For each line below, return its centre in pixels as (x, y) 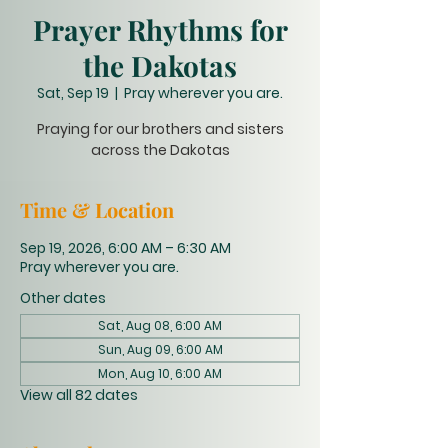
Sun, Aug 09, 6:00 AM (160, 349)
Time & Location (97, 209)
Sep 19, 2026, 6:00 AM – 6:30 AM (125, 248)
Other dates (63, 298)
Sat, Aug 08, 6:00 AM (160, 325)
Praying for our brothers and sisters (160, 129)
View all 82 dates (79, 395)
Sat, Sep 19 (73, 93)
